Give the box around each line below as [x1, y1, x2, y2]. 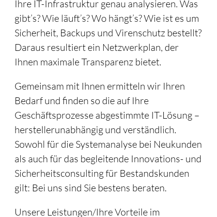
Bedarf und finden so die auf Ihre [15, 94, 149, 107]
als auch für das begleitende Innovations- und [15, 153, 201, 165]
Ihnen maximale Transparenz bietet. [15, 56, 161, 68]
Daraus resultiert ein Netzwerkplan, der [15, 41, 179, 53]
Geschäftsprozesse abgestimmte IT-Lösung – [15, 109, 200, 121]
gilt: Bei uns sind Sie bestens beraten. [15, 182, 167, 194]
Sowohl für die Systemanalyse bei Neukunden [15, 138, 202, 150]
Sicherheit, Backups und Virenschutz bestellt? [15, 27, 201, 39]
